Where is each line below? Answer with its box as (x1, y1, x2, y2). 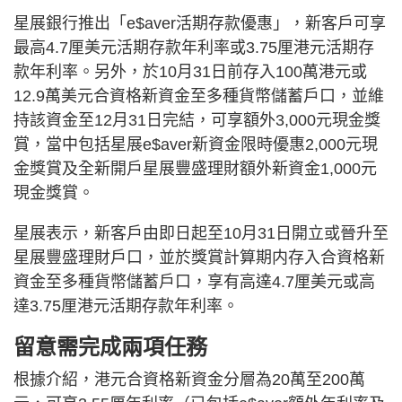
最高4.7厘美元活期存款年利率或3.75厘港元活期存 (13, 39, 374, 57)
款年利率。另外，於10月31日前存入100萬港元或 (13, 63, 367, 81)
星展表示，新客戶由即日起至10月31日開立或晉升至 (13, 224, 389, 242)
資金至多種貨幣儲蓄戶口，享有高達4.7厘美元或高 (13, 273, 375, 291)
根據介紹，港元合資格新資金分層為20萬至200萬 (13, 371, 365, 389)
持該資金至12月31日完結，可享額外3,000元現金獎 (13, 111, 380, 129)
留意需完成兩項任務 (13, 335, 207, 359)
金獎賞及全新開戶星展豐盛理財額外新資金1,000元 (13, 160, 377, 178)
